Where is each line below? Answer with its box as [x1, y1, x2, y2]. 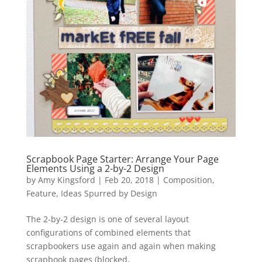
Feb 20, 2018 [104, 174, 154, 185]
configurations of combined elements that [26, 226, 191, 238]
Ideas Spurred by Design [60, 187, 157, 199]
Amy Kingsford [37, 174, 95, 185]
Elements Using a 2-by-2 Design [26, 161, 164, 175]
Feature [26, 187, 56, 199]
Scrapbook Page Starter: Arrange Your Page [26, 152, 219, 166]
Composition [163, 174, 212, 185]
